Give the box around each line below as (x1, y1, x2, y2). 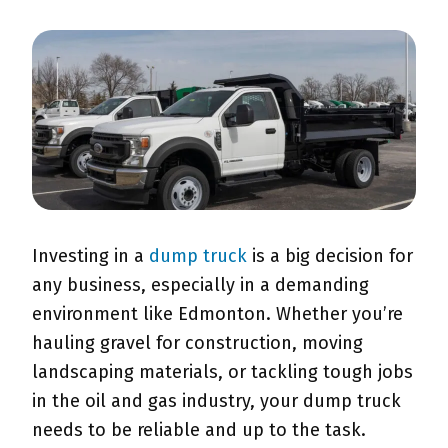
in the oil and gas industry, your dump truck (32, 390, 401, 412)
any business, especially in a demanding (32, 274, 369, 296)
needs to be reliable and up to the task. (32, 419, 371, 441)
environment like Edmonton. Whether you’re (32, 303, 403, 325)
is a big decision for (247, 245, 413, 267)
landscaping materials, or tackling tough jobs (32, 361, 413, 383)
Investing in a (32, 245, 149, 267)
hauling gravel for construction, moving (32, 332, 363, 354)
